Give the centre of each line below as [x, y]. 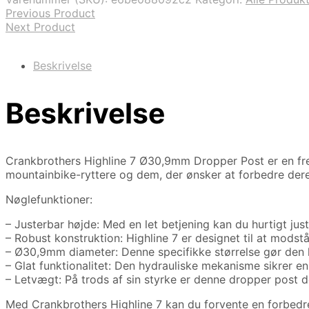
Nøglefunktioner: [49, 199]
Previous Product [50, 13]
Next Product [40, 27]
